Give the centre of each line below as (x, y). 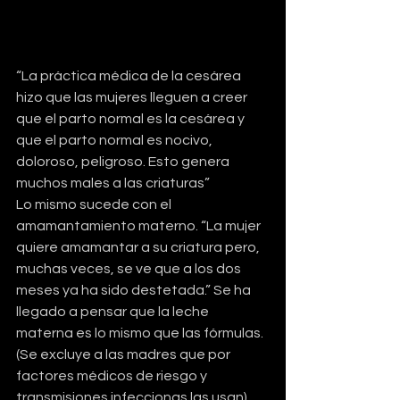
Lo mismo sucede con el (95, 204)
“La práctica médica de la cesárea (130, 75)
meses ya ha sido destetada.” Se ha (135, 290)
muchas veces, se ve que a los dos (130, 268)
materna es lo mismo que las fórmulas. (141, 333)
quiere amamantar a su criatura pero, (139, 247)
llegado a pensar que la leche (114, 311)
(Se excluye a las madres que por (125, 354)
